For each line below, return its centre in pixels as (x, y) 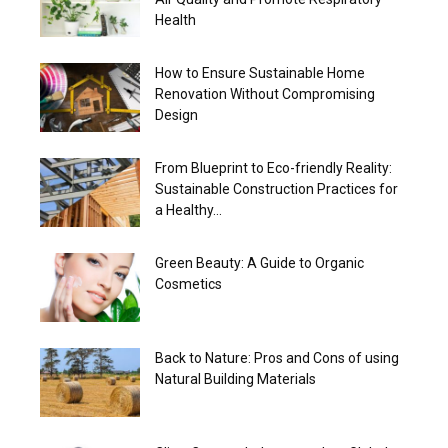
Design (176, 114)
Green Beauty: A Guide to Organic (259, 262)
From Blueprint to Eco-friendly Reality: (273, 167)
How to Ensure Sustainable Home (260, 72)
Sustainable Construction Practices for (276, 188)
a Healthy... (188, 209)
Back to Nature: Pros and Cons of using (277, 357)
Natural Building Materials (235, 378)
